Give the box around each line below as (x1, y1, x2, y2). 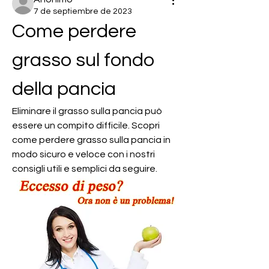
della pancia (12, 79, 116, 99)
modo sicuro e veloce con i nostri (12, 150, 155, 159)
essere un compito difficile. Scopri (12, 121, 160, 130)
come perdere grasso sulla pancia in (12, 135, 171, 145)
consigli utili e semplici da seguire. (12, 164, 157, 174)
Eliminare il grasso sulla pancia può (12, 106, 162, 116)
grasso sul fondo (12, 50, 154, 70)
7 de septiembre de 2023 (34, 7, 132, 16)
